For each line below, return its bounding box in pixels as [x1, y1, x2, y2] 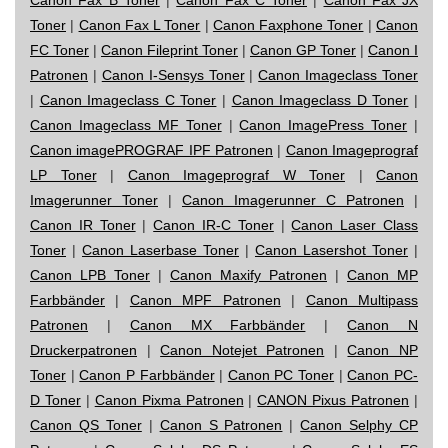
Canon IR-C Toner [153, 216, 274, 233]
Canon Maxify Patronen [170, 266, 327, 283]
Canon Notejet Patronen [160, 341, 325, 358]
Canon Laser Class [291, 216, 419, 233]
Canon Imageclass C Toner [39, 91, 217, 108]
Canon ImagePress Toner [239, 116, 408, 133]
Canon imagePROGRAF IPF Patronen [30, 141, 273, 158]
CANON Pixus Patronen [257, 391, 410, 408]
